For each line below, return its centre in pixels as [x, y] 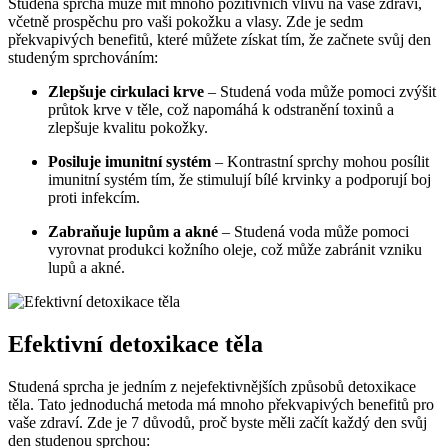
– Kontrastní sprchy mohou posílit [320, 162]
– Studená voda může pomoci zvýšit [320, 92]
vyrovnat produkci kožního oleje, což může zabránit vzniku [235, 250]
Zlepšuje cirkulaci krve [126, 92]
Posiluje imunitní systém [129, 162]
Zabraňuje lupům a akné [133, 232]
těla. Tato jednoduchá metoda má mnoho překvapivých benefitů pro [221, 404]
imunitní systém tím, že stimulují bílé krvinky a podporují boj [239, 180]
